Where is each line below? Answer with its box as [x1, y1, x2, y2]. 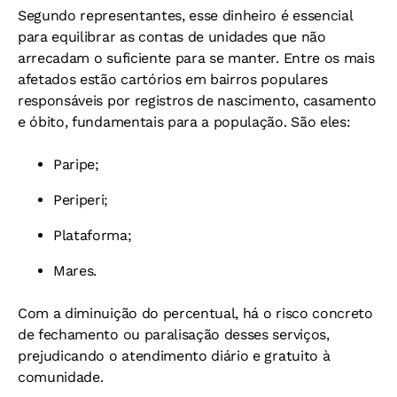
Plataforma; [53, 227, 132, 245]
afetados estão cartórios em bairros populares [18, 71, 328, 89]
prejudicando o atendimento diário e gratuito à [18, 347, 331, 365]
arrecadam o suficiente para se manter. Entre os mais [18, 50, 375, 67]
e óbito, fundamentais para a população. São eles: [18, 113, 351, 131]
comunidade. [18, 369, 104, 386]
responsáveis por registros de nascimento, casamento [18, 92, 377, 110]
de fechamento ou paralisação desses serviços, [18, 326, 330, 344]
